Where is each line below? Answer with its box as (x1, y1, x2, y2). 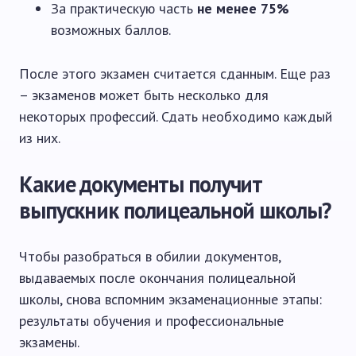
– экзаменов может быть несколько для (19, 86, 269, 104)
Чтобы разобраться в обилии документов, (19, 247, 281, 265)
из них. (19, 129, 60, 147)
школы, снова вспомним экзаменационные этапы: (19, 290, 322, 308)
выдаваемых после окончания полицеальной (19, 269, 296, 287)
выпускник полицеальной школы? (19, 195, 331, 225)
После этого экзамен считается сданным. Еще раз (19, 64, 331, 83)
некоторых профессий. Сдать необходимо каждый (19, 107, 332, 126)
